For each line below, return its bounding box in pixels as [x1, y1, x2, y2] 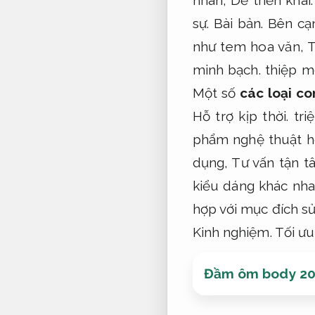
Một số [192, 84, 240, 101]
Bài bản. [213, 15, 264, 31]
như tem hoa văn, [192, 38, 308, 54]
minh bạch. [192, 61, 261, 77]
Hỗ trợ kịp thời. [192, 108, 288, 124]
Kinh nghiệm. [192, 224, 272, 240]
